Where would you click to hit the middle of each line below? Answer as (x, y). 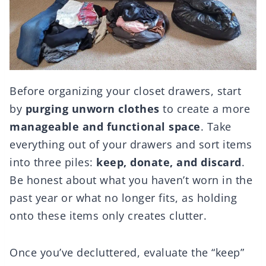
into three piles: (53, 162)
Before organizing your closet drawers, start (125, 91)
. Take (216, 127)
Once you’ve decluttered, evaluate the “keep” (127, 253)
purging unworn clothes (92, 109)
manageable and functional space (105, 127)
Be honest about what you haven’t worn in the (131, 180)
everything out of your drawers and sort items (131, 145)
